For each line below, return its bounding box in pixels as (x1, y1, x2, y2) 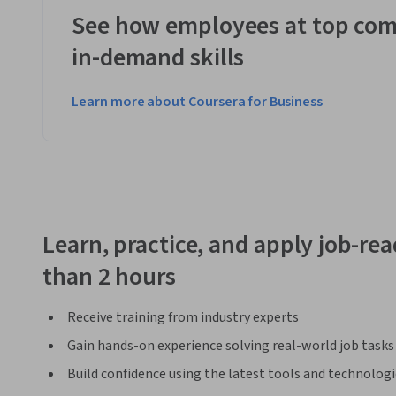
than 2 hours (42, 258, 176, 294)
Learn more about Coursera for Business (72, 92, 324, 112)
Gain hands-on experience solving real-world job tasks (67, 335, 394, 355)
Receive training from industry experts (67, 307, 299, 327)
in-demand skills (72, 40, 245, 76)
